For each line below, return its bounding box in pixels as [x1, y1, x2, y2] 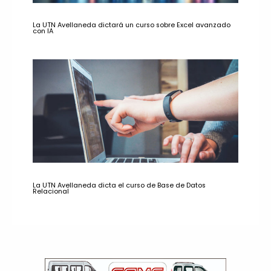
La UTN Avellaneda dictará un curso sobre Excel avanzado [33, 21, 231, 30]
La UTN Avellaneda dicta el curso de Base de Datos [33, 181, 206, 191]
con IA [33, 27, 54, 36]
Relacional [33, 187, 70, 197]
